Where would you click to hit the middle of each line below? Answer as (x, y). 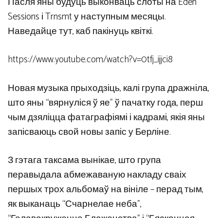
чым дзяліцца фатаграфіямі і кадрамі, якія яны (106, 117)
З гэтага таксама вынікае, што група (84, 161)
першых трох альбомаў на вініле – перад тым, (106, 190)
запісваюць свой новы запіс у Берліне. (89, 132)
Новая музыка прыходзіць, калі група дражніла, (109, 88)
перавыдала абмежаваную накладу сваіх (97, 175)
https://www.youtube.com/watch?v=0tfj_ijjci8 (90, 60)
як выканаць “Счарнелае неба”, (75, 204)
